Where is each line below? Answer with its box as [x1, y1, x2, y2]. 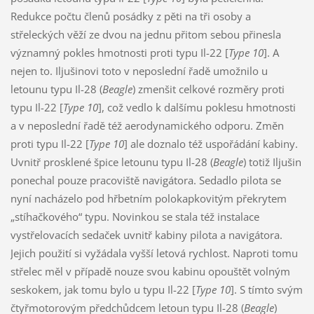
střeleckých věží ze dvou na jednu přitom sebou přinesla [10, 27, 281, 41]
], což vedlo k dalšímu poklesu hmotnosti [97, 100, 296, 114]
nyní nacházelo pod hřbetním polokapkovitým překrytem [10, 191, 287, 205]
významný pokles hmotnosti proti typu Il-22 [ [10, 45, 228, 60]
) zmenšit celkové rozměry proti [132, 81, 285, 96]
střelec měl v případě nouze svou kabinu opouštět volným [10, 264, 290, 278]
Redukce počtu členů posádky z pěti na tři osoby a [10, 8, 251, 23]
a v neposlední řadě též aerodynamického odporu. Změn [10, 118, 284, 132]
